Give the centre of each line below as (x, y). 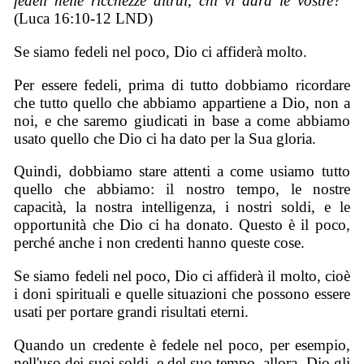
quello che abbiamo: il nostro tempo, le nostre (182, 189)
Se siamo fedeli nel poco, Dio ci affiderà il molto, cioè (182, 276)
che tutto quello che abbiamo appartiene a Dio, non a (182, 102)
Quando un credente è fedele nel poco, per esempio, (182, 344)
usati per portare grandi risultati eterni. (132, 312)
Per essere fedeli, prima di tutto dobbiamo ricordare (182, 84)
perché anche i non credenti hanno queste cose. (160, 243)
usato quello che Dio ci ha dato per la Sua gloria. (165, 138)
